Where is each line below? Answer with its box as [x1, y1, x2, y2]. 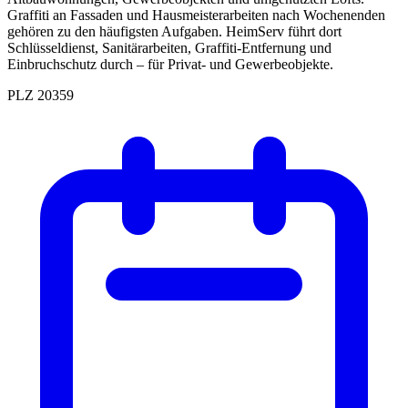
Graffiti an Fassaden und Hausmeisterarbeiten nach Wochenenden [7, 6, 385, 23]
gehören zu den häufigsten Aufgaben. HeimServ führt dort [7, 23, 342, 39]
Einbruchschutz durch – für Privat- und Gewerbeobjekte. [7, 56, 333, 72]
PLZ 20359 [7, 87, 74, 103]
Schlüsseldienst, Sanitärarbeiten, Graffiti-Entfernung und [7, 39, 331, 56]
